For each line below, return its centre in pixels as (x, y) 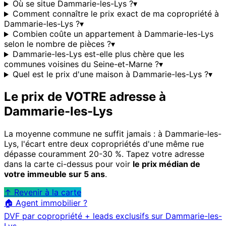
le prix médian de (166, 164)
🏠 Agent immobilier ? (46, 203)
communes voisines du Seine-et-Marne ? (81, 64)
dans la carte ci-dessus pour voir (68, 164)
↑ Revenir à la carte (43, 192)
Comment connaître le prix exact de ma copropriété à (116, 14)
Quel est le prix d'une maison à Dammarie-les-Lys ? (110, 74)
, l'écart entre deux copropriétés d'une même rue (110, 144)
